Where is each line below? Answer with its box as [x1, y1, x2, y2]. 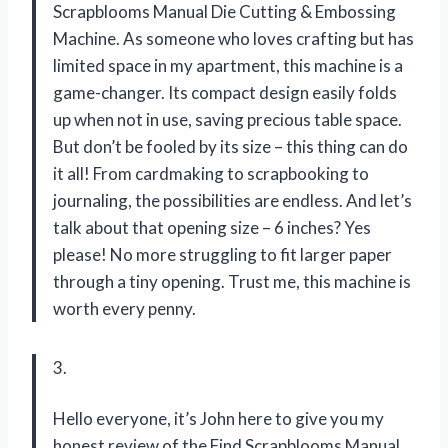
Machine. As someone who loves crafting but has [53, 27, 414, 49]
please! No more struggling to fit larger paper [53, 243, 392, 265]
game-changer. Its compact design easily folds [53, 81, 397, 103]
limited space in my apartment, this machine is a [53, 54, 403, 76]
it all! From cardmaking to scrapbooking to [53, 162, 369, 184]
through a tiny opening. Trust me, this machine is [53, 270, 411, 292]
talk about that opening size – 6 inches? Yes [53, 216, 371, 238]
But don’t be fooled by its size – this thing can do [53, 135, 408, 157]
